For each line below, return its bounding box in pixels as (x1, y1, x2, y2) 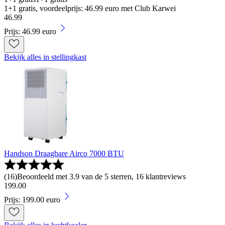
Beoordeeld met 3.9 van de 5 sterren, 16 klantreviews (17, 172, 186, 181)
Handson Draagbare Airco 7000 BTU (4, 149, 124, 158)
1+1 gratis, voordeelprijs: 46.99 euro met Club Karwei (4, 4, 176, 13)
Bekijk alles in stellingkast (4, 53, 86, 61)
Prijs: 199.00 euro (4, 195, 60, 204)
